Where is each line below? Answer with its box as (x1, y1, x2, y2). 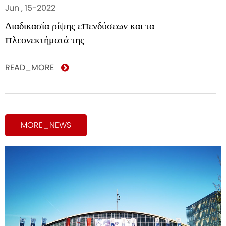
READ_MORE (5, 62, 56, 73)
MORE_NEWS (21, 119, 71, 131)
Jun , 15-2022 (5, 2, 55, 14)
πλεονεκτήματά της (5, 33, 84, 47)
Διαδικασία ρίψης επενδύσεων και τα (5, 19, 154, 33)
